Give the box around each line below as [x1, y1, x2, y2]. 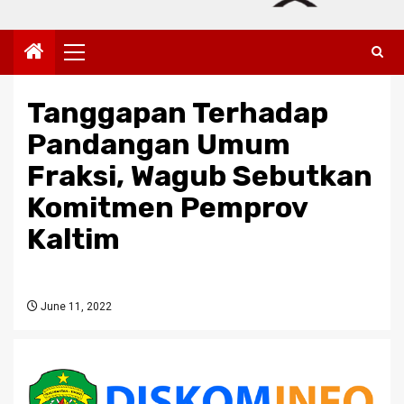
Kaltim [27, 222, 120, 257]
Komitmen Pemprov [27, 190, 308, 225]
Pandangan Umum [27, 127, 290, 162]
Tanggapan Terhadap [27, 96, 328, 131]
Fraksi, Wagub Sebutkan [27, 159, 372, 194]
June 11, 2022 [38, 300, 112, 314]
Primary [81, 50, 133, 68]
